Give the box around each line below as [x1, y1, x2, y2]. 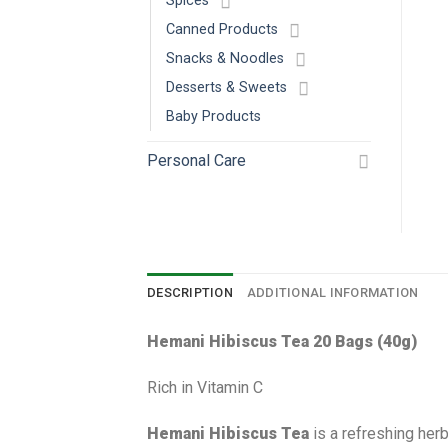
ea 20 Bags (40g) [291, 332, 417, 352]
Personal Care [147, 151, 246, 171]
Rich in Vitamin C [147, 377, 263, 397]
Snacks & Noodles [166, 50, 284, 68]
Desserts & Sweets [166, 79, 287, 97]
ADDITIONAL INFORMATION [246, 285, 419, 301]
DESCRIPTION [147, 285, 233, 301]
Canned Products [166, 21, 278, 39]
